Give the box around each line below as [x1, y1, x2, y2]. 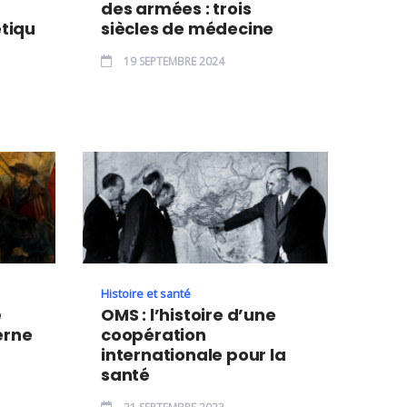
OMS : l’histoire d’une [101, 303, 276, 326]
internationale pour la [101, 342, 286, 366]
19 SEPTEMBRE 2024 [121, 53, 224, 69]
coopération [101, 323, 206, 346]
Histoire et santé [101, 284, 191, 302]
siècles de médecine [101, 16, 274, 40]
